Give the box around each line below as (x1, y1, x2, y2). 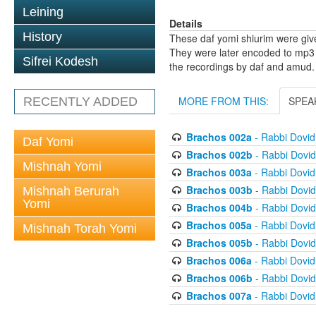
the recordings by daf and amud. (169, 59, 315, 74)
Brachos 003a (186, 165, 252, 180)
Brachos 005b (186, 236, 253, 250)
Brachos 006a (186, 253, 252, 268)
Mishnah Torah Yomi (23, 221, 137, 236)
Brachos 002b (186, 147, 253, 162)
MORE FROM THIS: (178, 94, 269, 109)
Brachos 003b (186, 183, 253, 197)
